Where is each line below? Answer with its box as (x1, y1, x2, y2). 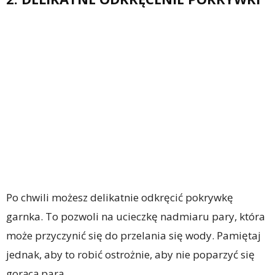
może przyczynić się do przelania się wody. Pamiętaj (6, 228, 261, 243)
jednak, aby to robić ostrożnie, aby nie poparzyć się (6, 247, 255, 262)
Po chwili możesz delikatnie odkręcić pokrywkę (6, 190, 233, 205)
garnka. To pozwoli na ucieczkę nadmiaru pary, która (6, 209, 265, 224)
